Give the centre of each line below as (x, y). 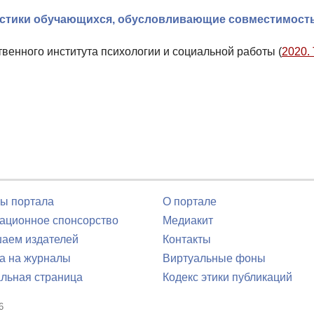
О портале (190, 202)
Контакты (187, 239)
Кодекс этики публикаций (227, 277)
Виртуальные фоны (214, 258)
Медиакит (188, 220)
